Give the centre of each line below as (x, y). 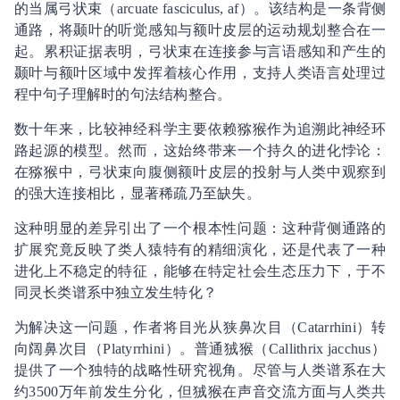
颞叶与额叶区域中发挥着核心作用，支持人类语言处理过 (200, 72)
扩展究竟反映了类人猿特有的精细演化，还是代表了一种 (200, 249)
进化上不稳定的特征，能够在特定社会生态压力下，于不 (200, 271)
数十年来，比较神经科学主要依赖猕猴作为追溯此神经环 (200, 129)
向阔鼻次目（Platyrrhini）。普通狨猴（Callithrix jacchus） (200, 348)
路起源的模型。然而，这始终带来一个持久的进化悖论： (200, 150)
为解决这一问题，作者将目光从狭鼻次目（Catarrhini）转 (200, 327)
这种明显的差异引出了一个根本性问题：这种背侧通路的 (200, 228)
